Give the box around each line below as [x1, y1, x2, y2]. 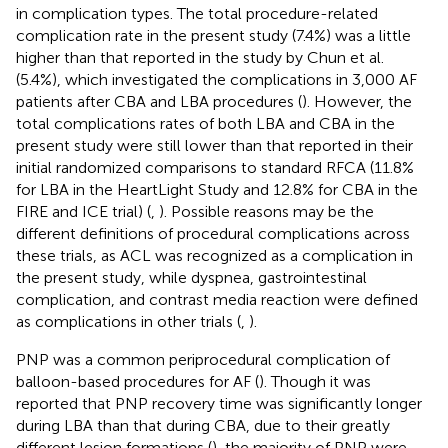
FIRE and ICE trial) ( [16, 201, 151, 221]
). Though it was [259, 371, 371, 391]
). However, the [302, 91, 412, 111]
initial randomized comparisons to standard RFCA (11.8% [16, 157, 414, 177]
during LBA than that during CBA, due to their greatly [16, 415, 390, 435]
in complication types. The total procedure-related [16, 3, 378, 23]
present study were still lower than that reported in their [16, 135, 413, 155]
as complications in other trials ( [16, 311, 241, 331]
